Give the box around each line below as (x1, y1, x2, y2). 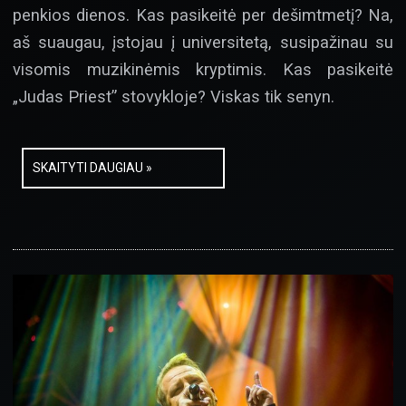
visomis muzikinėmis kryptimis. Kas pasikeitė (13, 60, 393, 80)
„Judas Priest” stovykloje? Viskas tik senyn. (13, 87, 334, 107)
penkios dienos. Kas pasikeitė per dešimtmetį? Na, (13, 5, 393, 25)
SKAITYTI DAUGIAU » (33, 159, 152, 175)
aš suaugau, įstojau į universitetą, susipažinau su (13, 33, 393, 53)
